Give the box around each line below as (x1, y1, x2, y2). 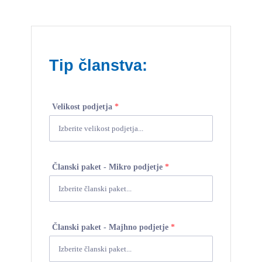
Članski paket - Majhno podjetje (52, 223, 171, 232)
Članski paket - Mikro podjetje (52, 163, 166, 172)
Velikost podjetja (52, 102, 115, 112)
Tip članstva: (49, 57, 148, 75)
